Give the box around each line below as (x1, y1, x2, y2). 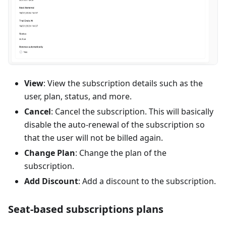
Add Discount (24, 176, 78, 187)
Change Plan (24, 147, 75, 159)
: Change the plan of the (75, 147, 166, 159)
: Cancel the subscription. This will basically (51, 106, 213, 118)
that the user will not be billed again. (24, 132, 163, 144)
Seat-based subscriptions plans (8, 202, 163, 216)
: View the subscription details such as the (43, 78, 203, 89)
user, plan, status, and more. (24, 91, 132, 102)
